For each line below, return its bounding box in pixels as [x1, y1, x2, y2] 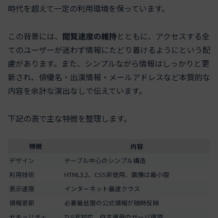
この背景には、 [8, 30, 62, 42]
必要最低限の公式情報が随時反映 [64, 198, 159, 207]
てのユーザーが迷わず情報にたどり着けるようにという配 [8, 44, 210, 56]
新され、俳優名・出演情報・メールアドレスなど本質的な [8, 71, 210, 83]
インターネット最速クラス [64, 183, 140, 193]
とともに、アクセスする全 [117, 30, 210, 42]
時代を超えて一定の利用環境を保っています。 [8, 2, 169, 15]
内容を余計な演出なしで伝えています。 [8, 85, 146, 97]
